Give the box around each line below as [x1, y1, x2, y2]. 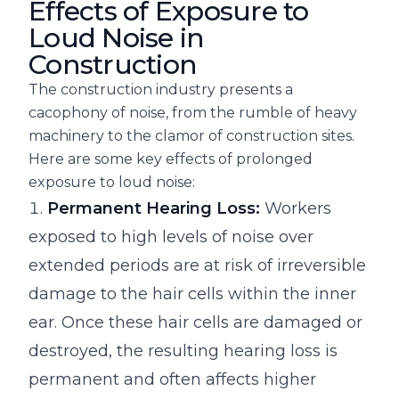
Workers [260, 199, 331, 219]
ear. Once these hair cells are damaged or [28, 313, 362, 333]
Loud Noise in [28, 21, 205, 55]
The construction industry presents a [28, 81, 293, 99]
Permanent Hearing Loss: [47, 199, 260, 219]
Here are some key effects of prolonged [28, 151, 313, 168]
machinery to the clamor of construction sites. [28, 127, 354, 145]
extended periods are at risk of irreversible [28, 256, 366, 276]
